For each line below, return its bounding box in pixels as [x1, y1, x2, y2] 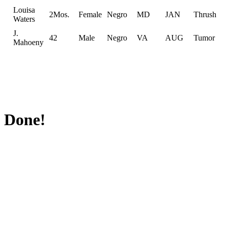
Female [79, 10, 102, 19]
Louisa [13, 5, 35, 14]
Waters [13, 14, 35, 23]
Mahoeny [13, 37, 44, 47]
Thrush [194, 10, 216, 19]
